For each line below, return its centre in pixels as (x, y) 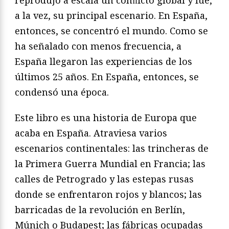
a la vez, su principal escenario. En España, (111, 15)
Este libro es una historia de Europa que (106, 117)
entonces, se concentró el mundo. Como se (111, 30)
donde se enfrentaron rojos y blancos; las (108, 194)
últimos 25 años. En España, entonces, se (107, 76)
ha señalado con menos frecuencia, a (98, 46)
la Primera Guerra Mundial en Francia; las (110, 163)
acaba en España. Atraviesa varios (91, 133)
